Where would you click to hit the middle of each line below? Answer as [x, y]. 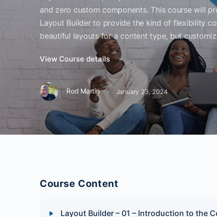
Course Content [79, 184]
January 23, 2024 [142, 91]
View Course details [76, 59]
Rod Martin [83, 91]
